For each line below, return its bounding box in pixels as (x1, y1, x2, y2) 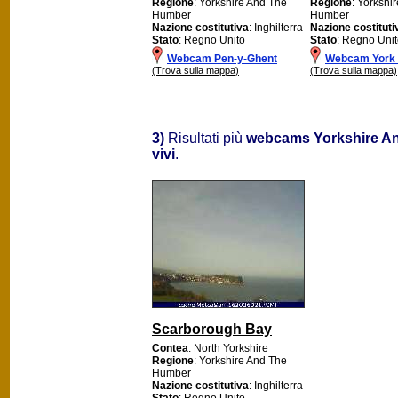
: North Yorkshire (188, 341, 268, 354)
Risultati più (164, 130, 246, 146)
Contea (152, 341, 188, 354)
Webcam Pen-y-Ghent (167, 52, 277, 65)
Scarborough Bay (152, 321, 272, 337)
